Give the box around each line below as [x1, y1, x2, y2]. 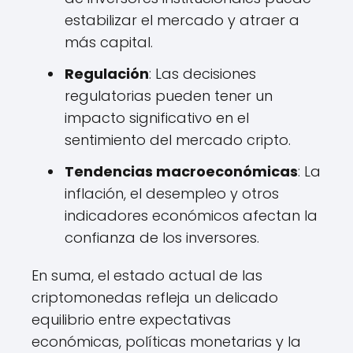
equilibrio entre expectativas [32, 310, 231, 330]
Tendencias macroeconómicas [65, 162, 298, 182]
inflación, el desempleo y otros [65, 184, 279, 204]
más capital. [65, 32, 153, 53]
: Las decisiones [149, 64, 256, 84]
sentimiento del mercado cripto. [65, 130, 291, 150]
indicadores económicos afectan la [65, 206, 318, 226]
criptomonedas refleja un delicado [32, 288, 278, 308]
